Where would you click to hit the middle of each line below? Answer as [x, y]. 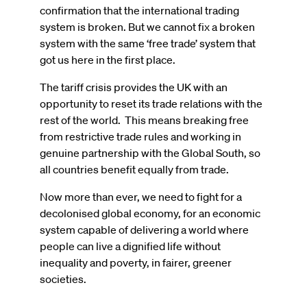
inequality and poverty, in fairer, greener [136, 262]
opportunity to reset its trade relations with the [151, 103]
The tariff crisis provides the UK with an [134, 87]
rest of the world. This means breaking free [144, 120]
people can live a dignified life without [130, 246]
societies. [63, 279]
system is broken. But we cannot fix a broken [147, 26]
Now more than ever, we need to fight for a [141, 196]
